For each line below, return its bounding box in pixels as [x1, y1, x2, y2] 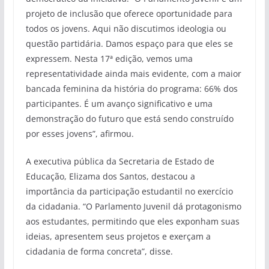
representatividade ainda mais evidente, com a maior [25, 67, 241, 79]
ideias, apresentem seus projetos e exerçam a [25, 230, 211, 242]
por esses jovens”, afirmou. [25, 127, 134, 139]
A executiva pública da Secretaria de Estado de [25, 155, 214, 167]
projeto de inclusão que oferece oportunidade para [25, 7, 232, 19]
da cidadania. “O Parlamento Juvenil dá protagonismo [25, 200, 241, 212]
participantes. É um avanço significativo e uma [25, 97, 213, 109]
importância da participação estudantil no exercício [25, 185, 233, 197]
